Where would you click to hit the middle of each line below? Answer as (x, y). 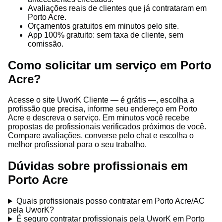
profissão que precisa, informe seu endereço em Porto (103, 109)
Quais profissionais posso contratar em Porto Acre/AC (110, 201)
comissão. (46, 44)
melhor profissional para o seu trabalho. (77, 145)
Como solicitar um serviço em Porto (110, 65)
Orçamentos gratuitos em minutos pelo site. (103, 26)
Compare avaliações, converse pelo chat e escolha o (101, 136)
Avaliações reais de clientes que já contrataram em (117, 8)
